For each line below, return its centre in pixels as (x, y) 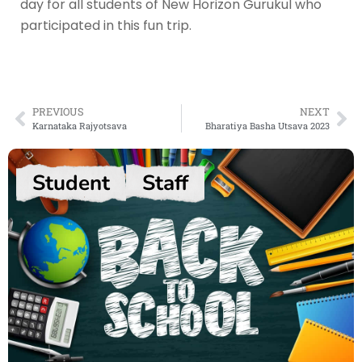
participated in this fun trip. (106, 25)
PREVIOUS (58, 112)
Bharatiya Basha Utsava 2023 (267, 126)
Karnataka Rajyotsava (80, 126)
